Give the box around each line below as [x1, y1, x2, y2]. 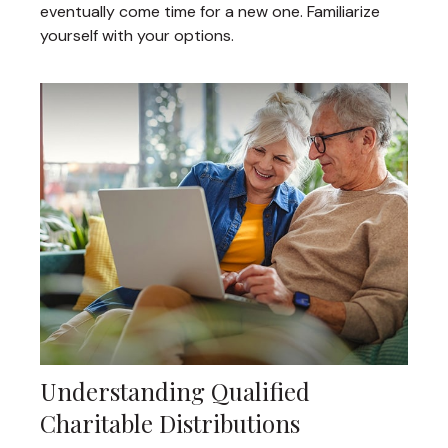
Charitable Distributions [40, 407, 300, 440]
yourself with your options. [40, 25, 234, 47]
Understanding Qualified [40, 375, 310, 408]
